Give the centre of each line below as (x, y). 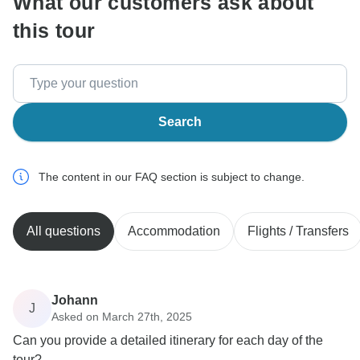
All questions (63, 231)
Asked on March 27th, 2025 (122, 316)
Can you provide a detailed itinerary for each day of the (168, 341)
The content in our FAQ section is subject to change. (172, 177)
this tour (54, 31)
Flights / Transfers (298, 231)
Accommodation (174, 231)
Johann (75, 300)
